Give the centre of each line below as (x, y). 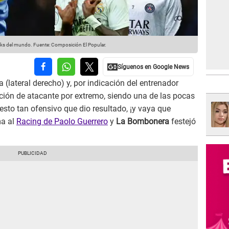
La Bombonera (143, 122)
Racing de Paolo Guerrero (62, 122)
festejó (182, 122)
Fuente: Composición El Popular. (69, 45)
